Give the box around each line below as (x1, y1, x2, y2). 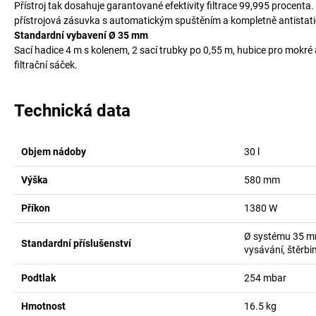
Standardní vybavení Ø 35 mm (14, 30, 148, 41)
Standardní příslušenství (21, 237, 131, 249)
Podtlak (21, 272, 56, 284)
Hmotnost (21, 300, 66, 312)
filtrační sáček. (14, 59, 78, 71)
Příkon (21, 202, 50, 214)
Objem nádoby (21, 146, 86, 157)
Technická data (14, 101, 130, 121)
